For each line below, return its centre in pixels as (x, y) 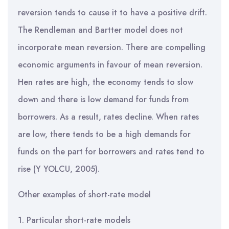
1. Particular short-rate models (74, 220)
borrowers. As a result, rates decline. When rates (108, 117)
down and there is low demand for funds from (103, 99)
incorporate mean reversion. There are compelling (112, 47)
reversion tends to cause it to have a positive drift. (112, 13)
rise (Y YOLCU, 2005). (59, 169)
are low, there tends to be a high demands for (104, 134)
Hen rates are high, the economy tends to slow (106, 82)
